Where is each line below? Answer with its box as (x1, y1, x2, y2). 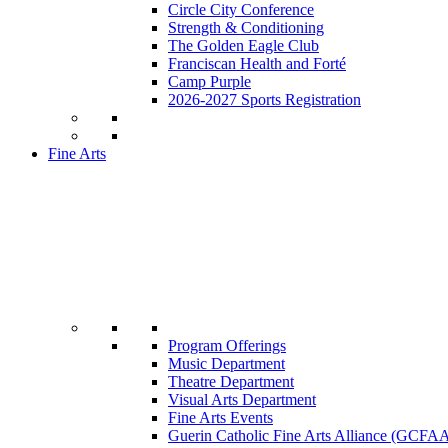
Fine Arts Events (168, 409, 273, 427)
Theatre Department (168, 373, 294, 391)
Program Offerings (168, 337, 286, 355)
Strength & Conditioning (168, 19, 324, 37)
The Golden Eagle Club (168, 37, 319, 55)
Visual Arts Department (168, 391, 316, 409)
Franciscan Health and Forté (168, 55, 346, 73)
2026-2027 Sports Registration (168, 91, 361, 109)
